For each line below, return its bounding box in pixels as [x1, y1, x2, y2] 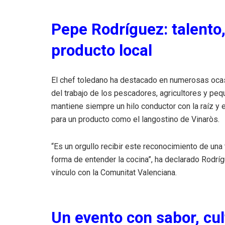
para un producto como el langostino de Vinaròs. [51, 115, 219, 125]
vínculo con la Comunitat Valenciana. [51, 168, 177, 178]
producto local [51, 41, 152, 60]
